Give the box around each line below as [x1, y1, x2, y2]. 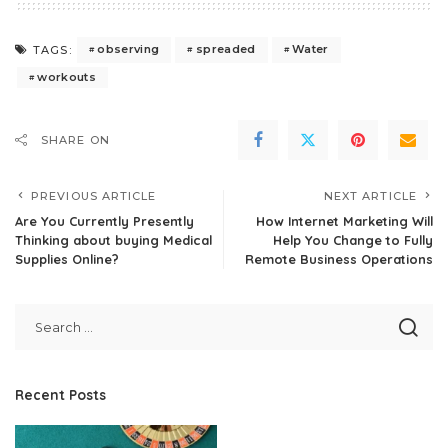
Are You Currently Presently [15, 212, 194, 229]
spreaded [195, 42, 256, 57]
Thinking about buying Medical [15, 231, 212, 248]
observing [97, 42, 160, 57]
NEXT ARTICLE [323, 188, 417, 203]
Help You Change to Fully [273, 231, 433, 248]
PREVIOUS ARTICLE [31, 188, 157, 203]
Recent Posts [15, 385, 106, 403]
